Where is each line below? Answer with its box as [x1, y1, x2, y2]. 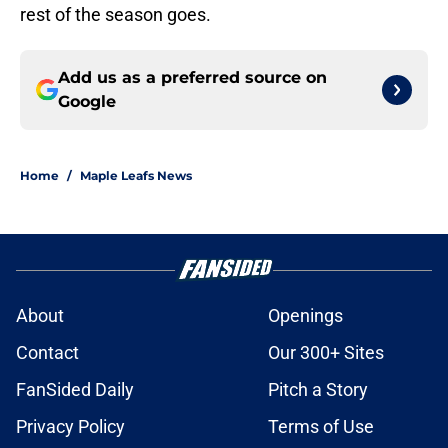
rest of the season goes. [20, 4, 211, 26]
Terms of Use [268, 416, 374, 438]
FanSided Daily [16, 379, 134, 401]
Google [58, 92, 116, 112]
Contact [16, 342, 79, 364]
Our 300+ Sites [268, 342, 384, 364]
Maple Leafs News [80, 168, 192, 184]
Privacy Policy [16, 416, 125, 438]
